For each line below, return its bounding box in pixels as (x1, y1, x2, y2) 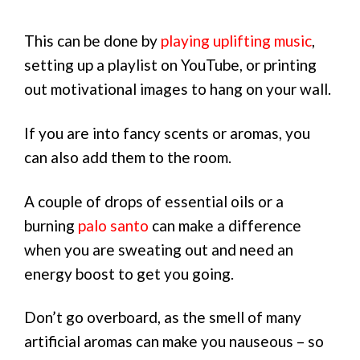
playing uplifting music (161, 31, 312, 51)
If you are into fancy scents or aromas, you (24, 123, 310, 142)
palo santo (78, 215, 149, 235)
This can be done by (24, 31, 161, 51)
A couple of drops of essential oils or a (24, 191, 284, 211)
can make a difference (149, 215, 301, 235)
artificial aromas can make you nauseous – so (24, 332, 324, 351)
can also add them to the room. (24, 147, 231, 166)
